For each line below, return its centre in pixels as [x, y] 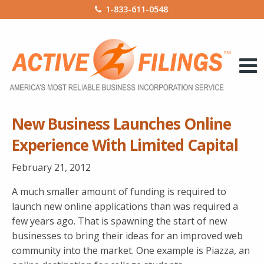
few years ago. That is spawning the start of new [119, 221]
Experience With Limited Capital [125, 145]
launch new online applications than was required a [125, 206]
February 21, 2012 [51, 167]
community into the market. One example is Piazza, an [131, 250]
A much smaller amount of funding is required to [119, 191]
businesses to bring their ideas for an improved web [127, 235]
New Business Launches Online [121, 123]
